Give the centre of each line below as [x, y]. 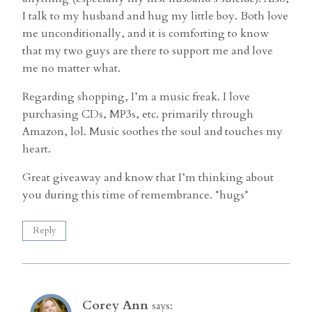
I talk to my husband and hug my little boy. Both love [155, 16]
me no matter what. [71, 69]
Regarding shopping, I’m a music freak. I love [136, 97]
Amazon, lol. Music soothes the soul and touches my [153, 132]
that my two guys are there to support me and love [148, 51]
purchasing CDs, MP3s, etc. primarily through [138, 115]
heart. [37, 149]
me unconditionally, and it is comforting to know [146, 34]
